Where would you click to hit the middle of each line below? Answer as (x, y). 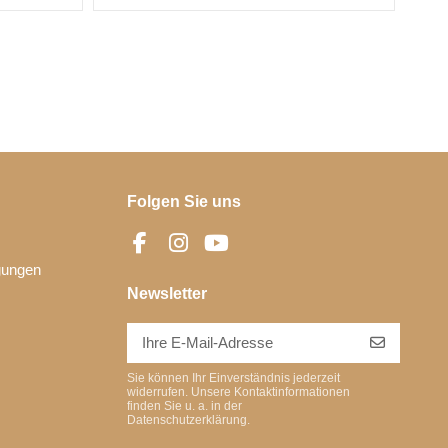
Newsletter (166, 293)
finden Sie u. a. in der (184, 406)
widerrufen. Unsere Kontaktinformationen (238, 392)
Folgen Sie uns (183, 201)
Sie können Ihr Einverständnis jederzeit (233, 378)
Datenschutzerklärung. (188, 420)
